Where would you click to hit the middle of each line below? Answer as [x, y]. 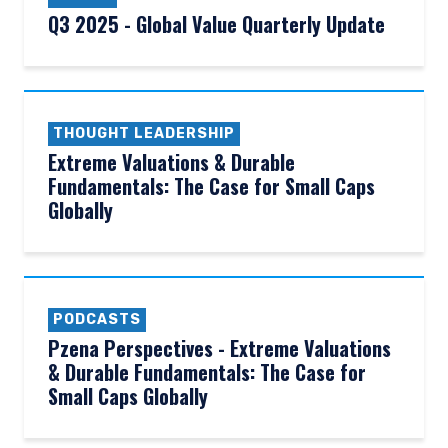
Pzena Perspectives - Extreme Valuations [219, 348]
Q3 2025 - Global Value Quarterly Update [216, 24]
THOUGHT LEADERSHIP [144, 133]
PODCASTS [97, 319]
